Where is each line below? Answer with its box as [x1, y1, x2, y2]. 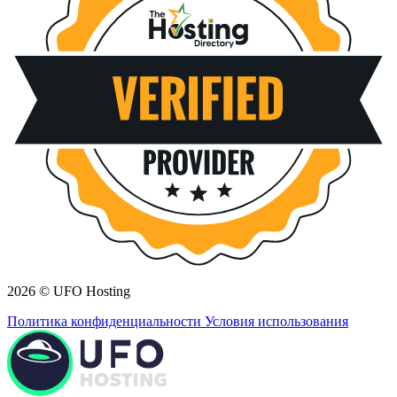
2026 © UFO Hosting [7, 284, 130, 300]
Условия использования [205, 314, 348, 330]
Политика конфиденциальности [7, 314, 205, 330]
